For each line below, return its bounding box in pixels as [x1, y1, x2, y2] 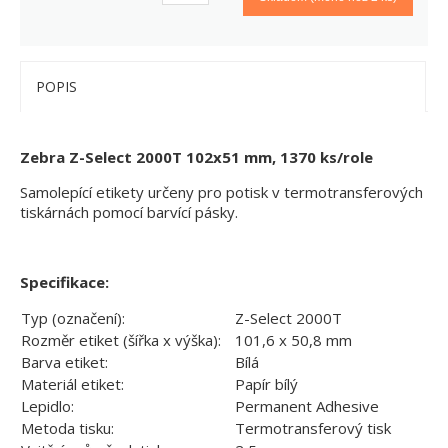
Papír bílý [235, 374, 298, 395]
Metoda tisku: [21, 418, 114, 439]
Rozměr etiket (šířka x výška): [21, 330, 221, 351]
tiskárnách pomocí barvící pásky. [20, 202, 238, 223]
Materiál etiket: [21, 374, 124, 395]
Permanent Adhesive [235, 396, 379, 417]
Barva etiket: [21, 352, 108, 373]
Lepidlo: [21, 396, 74, 417]
